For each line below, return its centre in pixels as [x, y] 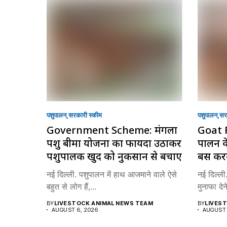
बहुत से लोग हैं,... [71, 186]
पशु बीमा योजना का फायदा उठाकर [114, 143]
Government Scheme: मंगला [112, 130]
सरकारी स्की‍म [85, 115]
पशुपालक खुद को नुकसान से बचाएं [114, 156]
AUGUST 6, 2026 [75, 210]
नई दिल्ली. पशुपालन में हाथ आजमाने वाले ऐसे [112, 174]
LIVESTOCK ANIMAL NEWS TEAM [104, 203]
